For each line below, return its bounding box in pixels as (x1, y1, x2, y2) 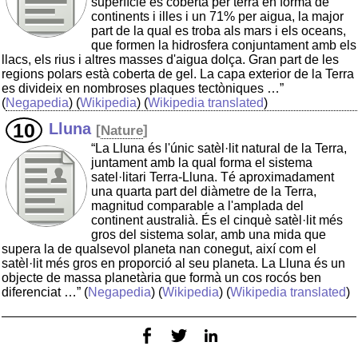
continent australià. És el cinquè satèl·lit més (91, 213, 343, 228)
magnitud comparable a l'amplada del (91, 199, 304, 213)
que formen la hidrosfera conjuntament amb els (91, 38, 356, 53)
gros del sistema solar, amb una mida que (91, 228, 326, 242)
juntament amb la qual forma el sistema (91, 156, 312, 170)
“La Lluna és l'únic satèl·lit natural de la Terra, (91, 141, 347, 156)
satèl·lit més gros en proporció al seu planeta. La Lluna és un (2, 257, 345, 271)
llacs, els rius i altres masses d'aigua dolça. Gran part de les (2, 53, 339, 67)
